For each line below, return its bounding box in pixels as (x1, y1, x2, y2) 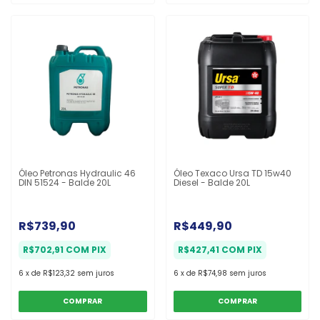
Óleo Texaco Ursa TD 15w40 (173, 166, 291, 179)
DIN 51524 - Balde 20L (19, 176, 111, 189)
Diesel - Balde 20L (173, 176, 250, 189)
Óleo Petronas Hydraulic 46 (19, 166, 136, 179)
